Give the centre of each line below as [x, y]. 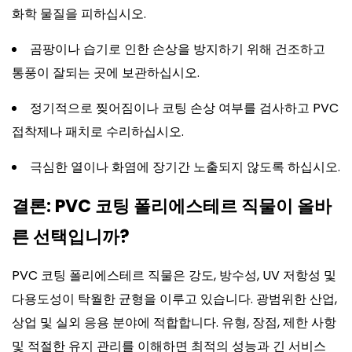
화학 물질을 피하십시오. [79, 14]
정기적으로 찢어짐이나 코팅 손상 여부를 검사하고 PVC [184, 108]
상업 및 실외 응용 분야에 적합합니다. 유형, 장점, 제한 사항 [174, 323]
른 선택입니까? [71, 237]
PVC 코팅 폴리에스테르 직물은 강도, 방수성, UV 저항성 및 [174, 275]
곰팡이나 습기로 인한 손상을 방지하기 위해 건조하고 [178, 49]
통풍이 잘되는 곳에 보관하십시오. [106, 73]
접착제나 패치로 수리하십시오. [98, 132]
